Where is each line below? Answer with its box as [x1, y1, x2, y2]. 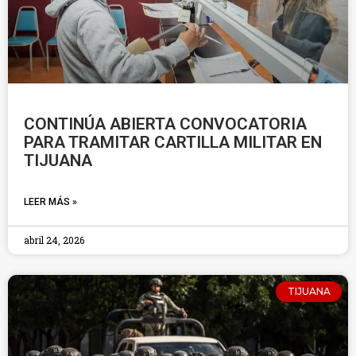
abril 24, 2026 [24, 234, 84, 246]
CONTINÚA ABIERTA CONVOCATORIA [24, 114, 307, 133]
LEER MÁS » [24, 196, 77, 207]
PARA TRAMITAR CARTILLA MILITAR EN [24, 133, 322, 152]
